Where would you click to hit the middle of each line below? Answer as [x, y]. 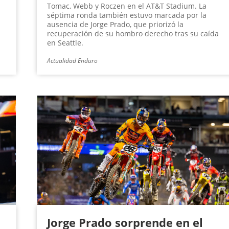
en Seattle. [65, 43]
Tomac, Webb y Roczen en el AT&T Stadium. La [127, 6]
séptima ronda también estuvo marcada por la [127, 15]
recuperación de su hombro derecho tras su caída [133, 34]
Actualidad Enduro [72, 61]
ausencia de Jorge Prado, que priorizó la [115, 25]
